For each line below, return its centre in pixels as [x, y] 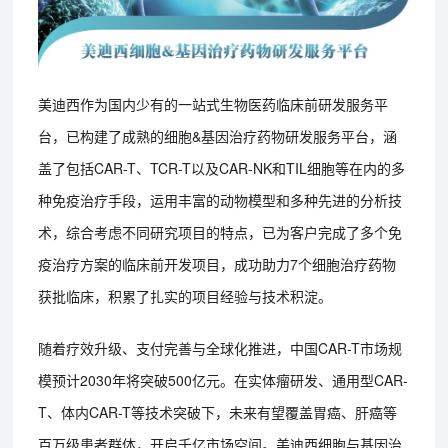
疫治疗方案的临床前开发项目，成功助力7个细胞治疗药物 [217, 263]
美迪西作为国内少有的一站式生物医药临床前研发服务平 [213, 103]
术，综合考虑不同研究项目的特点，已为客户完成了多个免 [220, 231]
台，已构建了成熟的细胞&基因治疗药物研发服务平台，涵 [218, 135]
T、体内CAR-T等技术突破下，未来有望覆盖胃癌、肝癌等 [218, 411]
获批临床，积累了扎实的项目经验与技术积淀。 [185, 295]
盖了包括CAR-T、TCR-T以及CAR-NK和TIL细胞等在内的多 [222, 167]
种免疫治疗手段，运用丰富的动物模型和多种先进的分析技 [220, 199]
